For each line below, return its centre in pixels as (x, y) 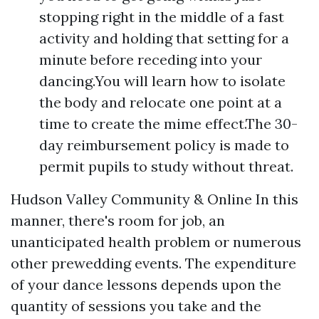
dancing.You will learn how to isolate (162, 81)
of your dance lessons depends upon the (146, 284)
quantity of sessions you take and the (136, 306)
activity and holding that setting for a (164, 38)
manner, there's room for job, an (118, 220)
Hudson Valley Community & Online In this (155, 199)
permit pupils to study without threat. (166, 166)
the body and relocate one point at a (161, 102)
